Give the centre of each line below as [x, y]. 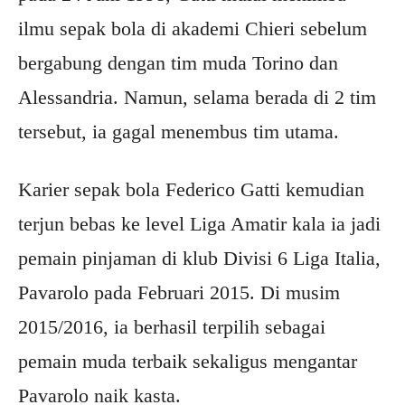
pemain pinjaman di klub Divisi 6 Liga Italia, [199, 258]
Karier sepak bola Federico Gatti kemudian [191, 189]
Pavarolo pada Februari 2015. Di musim [179, 292]
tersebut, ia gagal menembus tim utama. [179, 132]
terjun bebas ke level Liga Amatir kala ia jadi [199, 224]
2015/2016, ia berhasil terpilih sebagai [172, 327]
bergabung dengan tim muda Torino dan [178, 63]
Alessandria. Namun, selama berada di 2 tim [197, 97]
